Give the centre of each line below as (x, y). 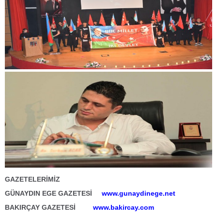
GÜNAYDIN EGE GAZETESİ (52, 194)
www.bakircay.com (124, 208)
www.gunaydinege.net (139, 194)
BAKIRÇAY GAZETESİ (49, 208)
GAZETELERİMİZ (32, 179)
